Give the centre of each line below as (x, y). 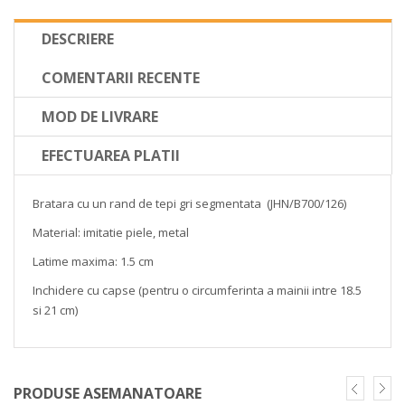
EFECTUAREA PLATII (111, 155)
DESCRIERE (78, 39)
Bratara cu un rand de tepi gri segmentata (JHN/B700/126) (189, 203)
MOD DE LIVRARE (100, 117)
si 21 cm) (55, 310)
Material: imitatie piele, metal (111, 232)
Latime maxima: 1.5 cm (93, 261)
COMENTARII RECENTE (121, 78)
